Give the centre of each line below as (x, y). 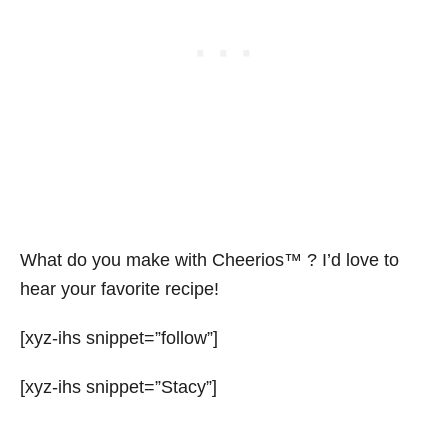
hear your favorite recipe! (119, 288)
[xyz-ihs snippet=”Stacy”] (118, 386)
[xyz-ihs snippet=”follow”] (119, 337)
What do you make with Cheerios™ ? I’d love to (209, 259)
